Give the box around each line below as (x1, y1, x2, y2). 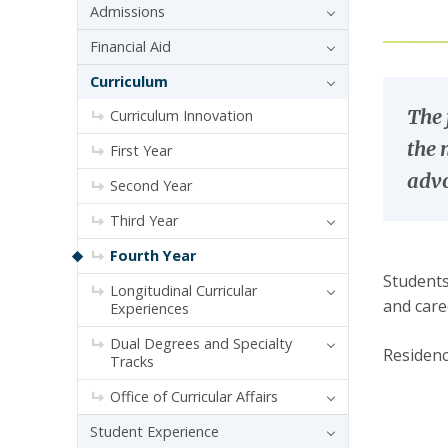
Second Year (110, 176, 192, 195)
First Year (110, 141, 172, 160)
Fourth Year (110, 246, 196, 265)
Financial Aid (90, 37, 171, 56)
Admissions (90, 2, 165, 21)
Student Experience (90, 422, 219, 441)
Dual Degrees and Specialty (110, 334, 292, 353)
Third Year (110, 211, 178, 230)
